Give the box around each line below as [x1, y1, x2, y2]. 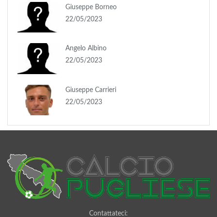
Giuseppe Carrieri [65, 86, 116, 93]
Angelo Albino [65, 45, 107, 52]
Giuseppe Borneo [65, 3, 117, 11]
